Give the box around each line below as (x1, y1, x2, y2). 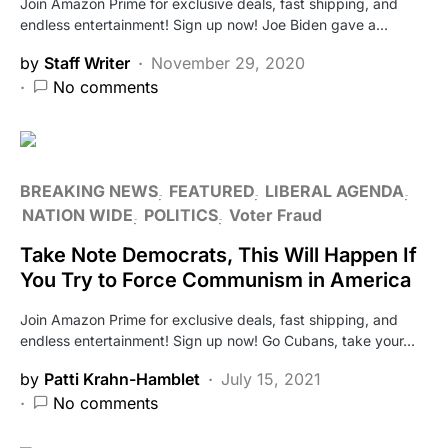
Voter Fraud (229, 204, 322, 225)
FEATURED (169, 180, 254, 201)
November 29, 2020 (151, 52, 305, 73)
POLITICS (144, 204, 218, 225)
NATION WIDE (22, 204, 133, 225)
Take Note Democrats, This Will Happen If (20, 242, 417, 267)
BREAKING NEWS (20, 180, 158, 201)
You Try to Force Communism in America (20, 267, 411, 292)
